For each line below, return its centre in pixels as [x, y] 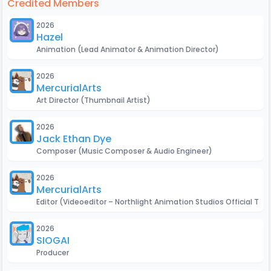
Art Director [58, 100]
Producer [53, 253]
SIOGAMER [61, 240]
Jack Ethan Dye [74, 139]
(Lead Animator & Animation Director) [148, 49]
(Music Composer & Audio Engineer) [145, 151]
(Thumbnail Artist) [116, 100]
